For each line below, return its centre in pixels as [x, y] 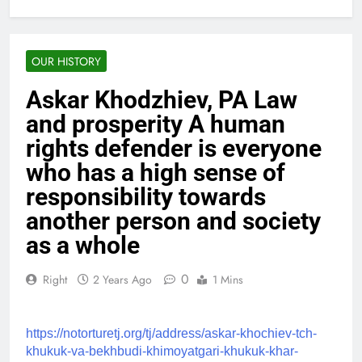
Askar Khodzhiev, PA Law [162, 99]
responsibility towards [146, 196]
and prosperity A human [156, 124]
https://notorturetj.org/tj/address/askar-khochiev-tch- [171, 333]
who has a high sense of [156, 172]
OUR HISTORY [66, 61]
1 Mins [228, 279]
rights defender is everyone [174, 148]
